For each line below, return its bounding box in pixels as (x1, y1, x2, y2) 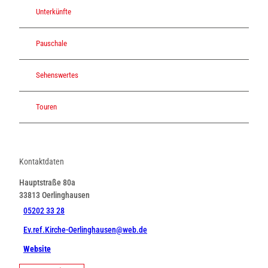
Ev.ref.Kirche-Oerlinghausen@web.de (23, 225, 147, 235)
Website (23, 244, 51, 254)
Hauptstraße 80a (19, 177, 75, 187)
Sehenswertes (36, 71, 78, 80)
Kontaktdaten (19, 156, 64, 166)
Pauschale (36, 39, 67, 48)
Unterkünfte (36, 7, 71, 17)
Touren (36, 102, 57, 112)
